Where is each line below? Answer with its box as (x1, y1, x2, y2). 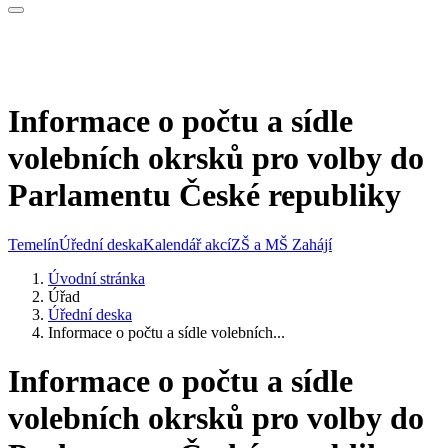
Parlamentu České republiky (8, 177, 401, 214)
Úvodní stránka (48, 269, 145, 287)
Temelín (8, 235, 59, 253)
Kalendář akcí (143, 235, 231, 253)
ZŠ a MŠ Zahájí (231, 235, 332, 253)
